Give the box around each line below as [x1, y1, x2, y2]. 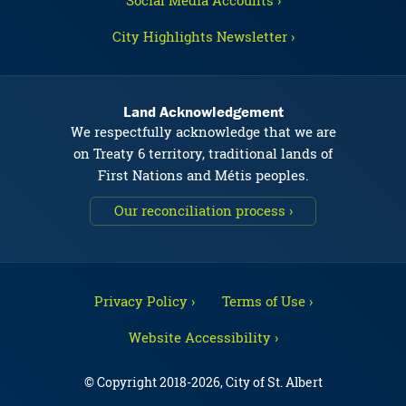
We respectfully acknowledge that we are [70, 122, 336, 140]
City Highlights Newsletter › [111, 27, 295, 45]
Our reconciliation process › [113, 201, 293, 219]
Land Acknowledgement [122, 101, 284, 121]
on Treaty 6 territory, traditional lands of [73, 144, 333, 162]
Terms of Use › [221, 292, 313, 310]
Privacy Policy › [93, 292, 195, 310]
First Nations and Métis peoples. [97, 166, 309, 184]
